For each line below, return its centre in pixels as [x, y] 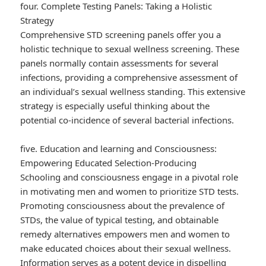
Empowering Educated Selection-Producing [109, 163]
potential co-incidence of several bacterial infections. [127, 120]
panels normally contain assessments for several [120, 63]
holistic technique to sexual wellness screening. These [130, 49]
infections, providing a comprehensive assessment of [129, 77]
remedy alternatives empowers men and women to [125, 234]
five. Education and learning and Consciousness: [119, 149]
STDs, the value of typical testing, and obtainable [120, 220]
